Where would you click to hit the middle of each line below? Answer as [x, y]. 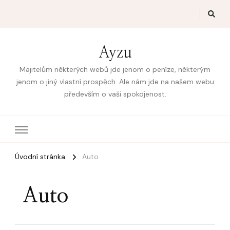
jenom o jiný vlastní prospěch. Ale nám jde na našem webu [115, 82]
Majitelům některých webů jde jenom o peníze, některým [115, 70]
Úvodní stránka [40, 157]
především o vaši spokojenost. [115, 94]
